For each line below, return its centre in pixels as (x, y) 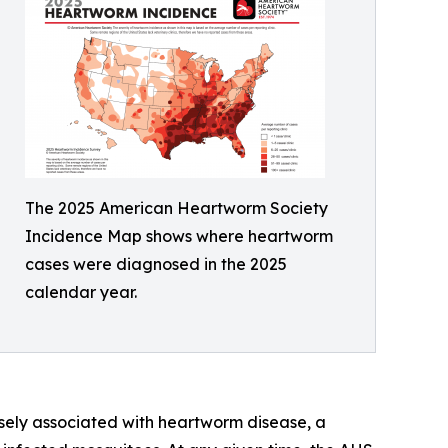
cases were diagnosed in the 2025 (156, 263)
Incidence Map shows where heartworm (179, 235)
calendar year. (81, 291)
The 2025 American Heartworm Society (176, 207)
